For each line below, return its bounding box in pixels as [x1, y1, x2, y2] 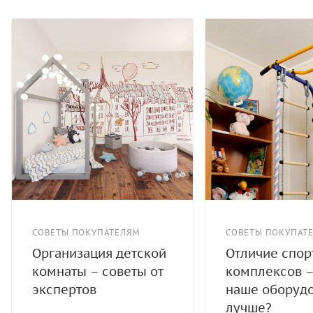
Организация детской [32, 245, 166, 262]
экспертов [32, 282, 96, 298]
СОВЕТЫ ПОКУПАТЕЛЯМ [32, 227, 140, 238]
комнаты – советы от [32, 263, 163, 280]
